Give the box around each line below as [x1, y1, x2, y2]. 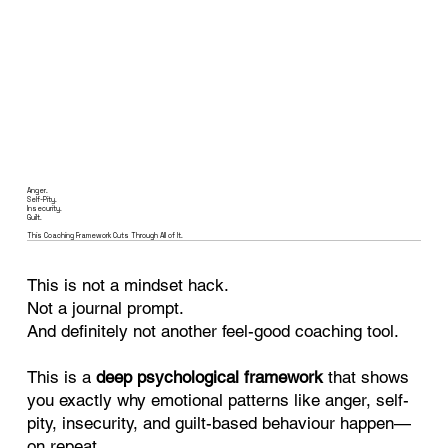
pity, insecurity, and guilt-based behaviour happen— [27, 412, 412, 433]
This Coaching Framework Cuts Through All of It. [27, 231, 184, 241]
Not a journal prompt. [27, 297, 185, 318]
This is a [27, 366, 97, 387]
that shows [323, 366, 410, 387]
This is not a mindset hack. [27, 274, 230, 295]
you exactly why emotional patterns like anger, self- [27, 389, 410, 410]
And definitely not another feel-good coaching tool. [27, 320, 400, 341]
